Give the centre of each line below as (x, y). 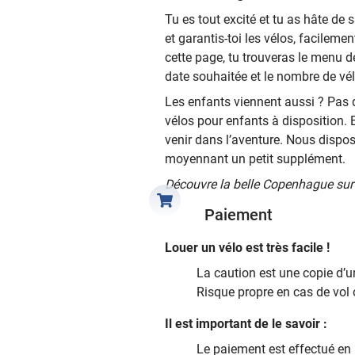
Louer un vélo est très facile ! (247, 247)
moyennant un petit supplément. (255, 158)
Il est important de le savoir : (246, 323)
